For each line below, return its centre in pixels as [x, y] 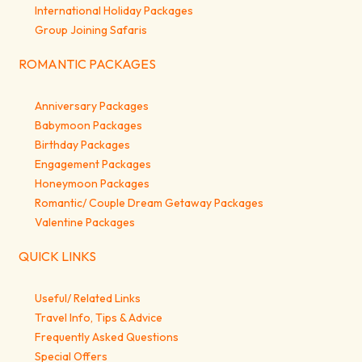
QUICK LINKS [58, 257]
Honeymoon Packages [93, 184]
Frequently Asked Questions [107, 337]
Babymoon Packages [89, 126]
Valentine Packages [85, 223]
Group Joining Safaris [91, 30]
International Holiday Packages [114, 11]
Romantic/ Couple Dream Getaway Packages [149, 203]
